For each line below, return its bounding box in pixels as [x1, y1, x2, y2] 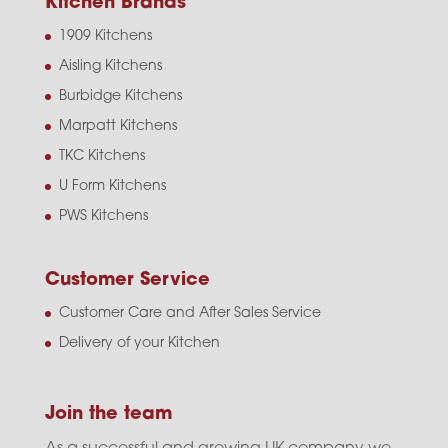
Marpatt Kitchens [58, 119, 177, 135]
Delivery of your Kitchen [58, 336, 220, 352]
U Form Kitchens [58, 179, 166, 195]
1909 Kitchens [58, 29, 152, 45]
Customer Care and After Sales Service [58, 306, 321, 322]
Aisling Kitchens [58, 59, 162, 75]
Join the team [44, 405, 172, 425]
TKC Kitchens [58, 149, 145, 165]
